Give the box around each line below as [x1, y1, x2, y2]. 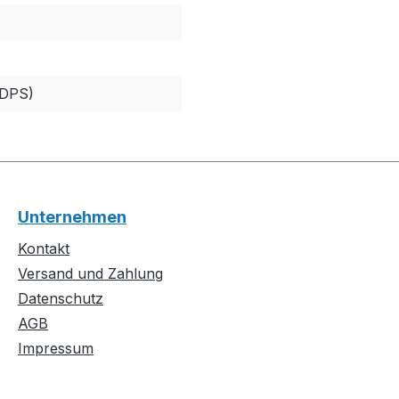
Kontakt [18, 240, 69, 258]
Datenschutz [18, 289, 103, 308]
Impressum [18, 339, 94, 358]
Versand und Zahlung [18, 265, 163, 283]
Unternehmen [18, 208, 126, 227]
